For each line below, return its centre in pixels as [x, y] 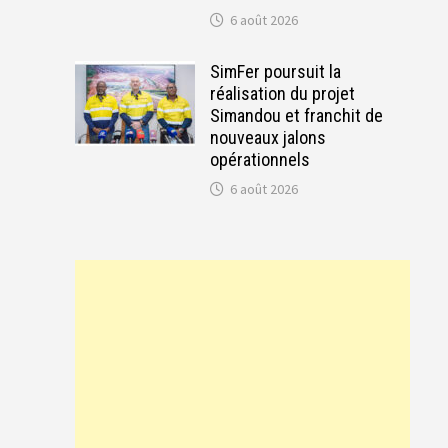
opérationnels [259, 159]
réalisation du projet [282, 93]
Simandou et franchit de [296, 115]
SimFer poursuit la [275, 71]
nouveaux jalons [267, 137]
